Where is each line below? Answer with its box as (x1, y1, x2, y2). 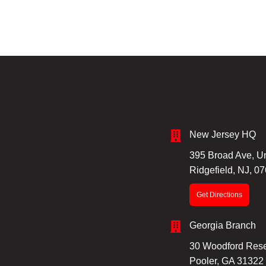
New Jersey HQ (189, 129, 256, 140)
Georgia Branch (189, 220, 256, 230)
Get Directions (196, 191, 242, 199)
